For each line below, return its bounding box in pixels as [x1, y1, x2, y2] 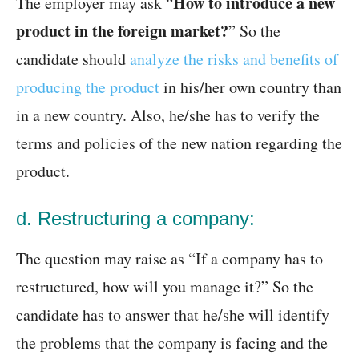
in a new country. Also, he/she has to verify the [16, 104, 320, 127]
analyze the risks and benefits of [130, 48, 338, 71]
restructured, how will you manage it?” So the [16, 276, 313, 298]
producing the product [16, 76, 159, 99]
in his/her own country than [159, 76, 341, 99]
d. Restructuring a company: [16, 208, 255, 230]
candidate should [16, 48, 130, 71]
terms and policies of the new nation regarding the [16, 132, 342, 155]
